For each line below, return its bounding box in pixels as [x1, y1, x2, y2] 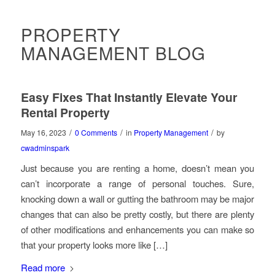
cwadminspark [20, 142, 69, 153]
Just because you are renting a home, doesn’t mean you [20, 161, 255, 174]
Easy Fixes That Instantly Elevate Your [20, 88, 238, 106]
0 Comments [74, 127, 117, 137]
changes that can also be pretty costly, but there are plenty [20, 207, 255, 220]
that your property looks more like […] [20, 238, 168, 251]
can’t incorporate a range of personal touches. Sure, [20, 176, 255, 190]
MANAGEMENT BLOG [20, 41, 206, 65]
